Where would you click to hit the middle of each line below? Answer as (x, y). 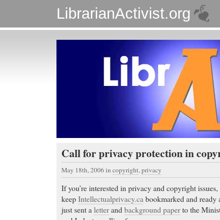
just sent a (78, 210)
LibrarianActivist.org (124, 14)
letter (101, 210)
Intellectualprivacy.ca (111, 199)
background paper (152, 210)
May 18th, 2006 (83, 170)
